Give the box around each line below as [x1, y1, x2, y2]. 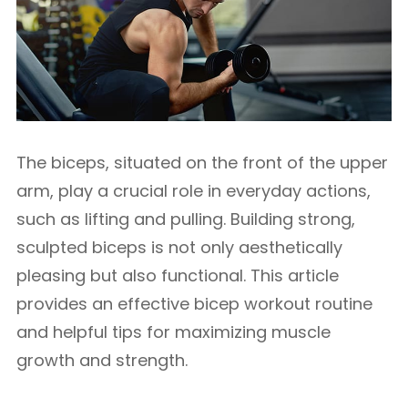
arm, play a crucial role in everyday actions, [16, 179, 371, 202]
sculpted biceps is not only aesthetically [16, 236, 342, 259]
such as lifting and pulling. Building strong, [16, 208, 355, 230]
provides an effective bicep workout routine [16, 292, 372, 315]
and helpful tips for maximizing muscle [16, 321, 331, 343]
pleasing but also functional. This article [16, 264, 339, 287]
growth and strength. [16, 349, 188, 372]
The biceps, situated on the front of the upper [16, 151, 388, 174]
